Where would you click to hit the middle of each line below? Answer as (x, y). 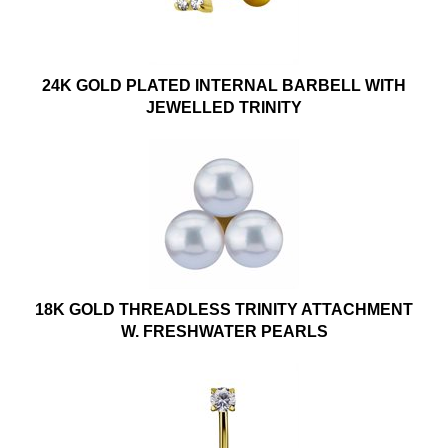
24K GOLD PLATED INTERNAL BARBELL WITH (224, 86)
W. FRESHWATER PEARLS (224, 332)
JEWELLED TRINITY (224, 108)
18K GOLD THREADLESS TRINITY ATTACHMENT (224, 310)
